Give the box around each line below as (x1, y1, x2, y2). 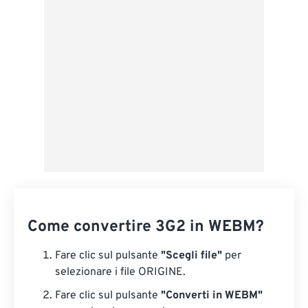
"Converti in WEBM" (161, 289, 263, 302)
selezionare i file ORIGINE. (55, 265, 186, 279)
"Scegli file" (161, 249, 222, 263)
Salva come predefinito (51, 25, 165, 39)
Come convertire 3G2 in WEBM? (27, 217, 264, 237)
